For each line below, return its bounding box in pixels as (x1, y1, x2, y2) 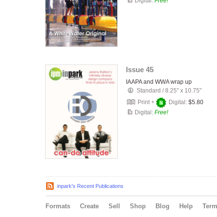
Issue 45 (126, 65, 154, 74)
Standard (137, 87, 161, 94)
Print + (136, 99, 156, 106)
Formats (46, 202, 70, 210)
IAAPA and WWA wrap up (126, 78, 192, 85)
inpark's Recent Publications (57, 183, 124, 189)
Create (80, 202, 99, 210)
